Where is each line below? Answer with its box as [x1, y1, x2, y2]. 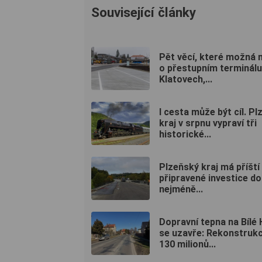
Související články [91, 4, 196, 20]
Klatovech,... [159, 74, 212, 85]
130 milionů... [159, 239, 216, 250]
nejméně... [159, 184, 203, 195]
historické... [159, 129, 211, 140]
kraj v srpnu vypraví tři [159, 118, 257, 129]
